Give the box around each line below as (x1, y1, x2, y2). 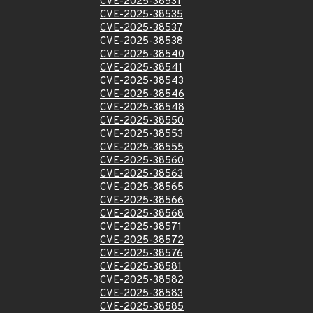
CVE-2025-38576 (100, 247, 183, 261)
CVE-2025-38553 (100, 128, 183, 141)
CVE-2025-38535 (100, 8, 183, 22)
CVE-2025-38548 (100, 101, 184, 115)
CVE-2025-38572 (100, 234, 184, 247)
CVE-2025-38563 (100, 168, 183, 181)
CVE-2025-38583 (100, 287, 183, 300)
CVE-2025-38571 (100, 221, 182, 234)
